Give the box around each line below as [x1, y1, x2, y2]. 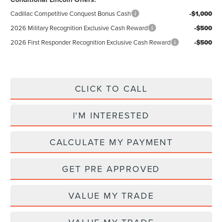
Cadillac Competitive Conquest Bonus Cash [10, 9, 131, 18]
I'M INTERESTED [72, 109, 150, 122]
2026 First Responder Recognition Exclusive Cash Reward [10, 38, 170, 47]
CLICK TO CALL [74, 82, 148, 95]
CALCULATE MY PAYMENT [49, 136, 173, 149]
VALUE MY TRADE [68, 189, 154, 202]
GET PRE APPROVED [62, 163, 161, 175]
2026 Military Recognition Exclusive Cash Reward [10, 23, 148, 33]
